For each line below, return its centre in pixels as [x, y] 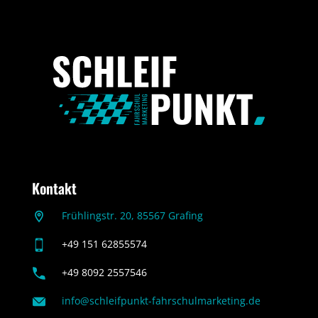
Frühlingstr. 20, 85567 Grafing [132, 216]
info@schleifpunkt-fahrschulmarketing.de [161, 301]
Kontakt [54, 188]
